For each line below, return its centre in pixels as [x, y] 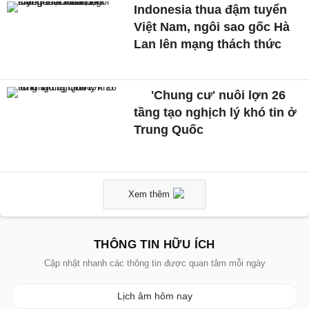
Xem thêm [149, 194]
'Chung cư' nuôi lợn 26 [217, 96]
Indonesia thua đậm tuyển [211, 10]
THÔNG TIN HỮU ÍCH [154, 244]
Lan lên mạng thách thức [208, 44]
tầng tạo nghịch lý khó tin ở [216, 113]
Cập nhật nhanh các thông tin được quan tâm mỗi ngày [154, 263]
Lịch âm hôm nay [154, 296]
